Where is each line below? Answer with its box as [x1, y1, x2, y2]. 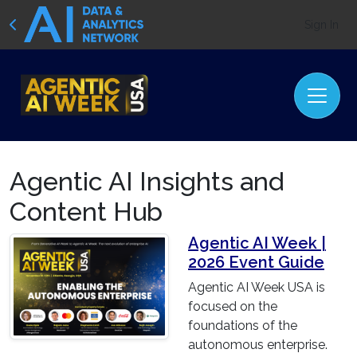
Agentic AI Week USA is [188, 280, 325, 296]
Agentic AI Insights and [10, 167, 284, 197]
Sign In [304, 18, 339, 31]
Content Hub [10, 197, 163, 227]
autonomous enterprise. [188, 337, 328, 353]
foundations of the [188, 318, 297, 334]
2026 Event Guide [188, 253, 324, 273]
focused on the [188, 299, 277, 315]
